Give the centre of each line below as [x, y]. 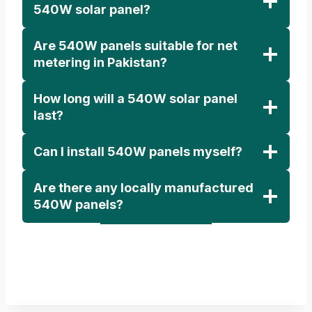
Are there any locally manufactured [143, 187]
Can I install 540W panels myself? [138, 151]
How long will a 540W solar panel [135, 98]
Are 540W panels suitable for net [135, 45]
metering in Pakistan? [100, 62]
